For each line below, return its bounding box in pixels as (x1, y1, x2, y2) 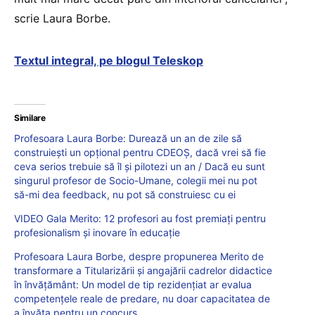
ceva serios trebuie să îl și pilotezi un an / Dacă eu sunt (14, 160, 265, 172)
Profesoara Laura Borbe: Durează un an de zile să (14, 131, 242, 144)
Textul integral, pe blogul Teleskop (14, 53, 203, 67)
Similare (14, 112, 46, 123)
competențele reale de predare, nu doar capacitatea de (14, 292, 270, 304)
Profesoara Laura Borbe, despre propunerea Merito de (14, 250, 264, 262)
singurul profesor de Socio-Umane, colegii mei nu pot (14, 174, 257, 186)
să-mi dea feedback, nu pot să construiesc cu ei (14, 188, 236, 200)
